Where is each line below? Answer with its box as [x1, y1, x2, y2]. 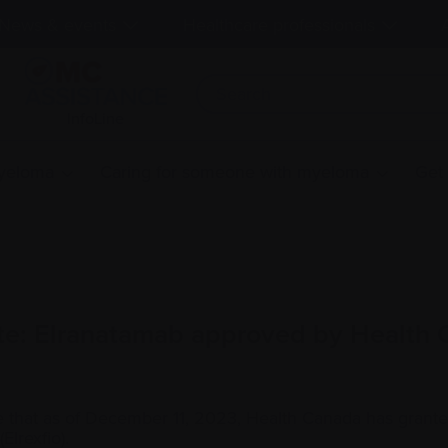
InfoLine [67, 107, 125, 130]
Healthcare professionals [182, 11, 375, 37]
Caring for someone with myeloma [100, 159, 370, 185]
